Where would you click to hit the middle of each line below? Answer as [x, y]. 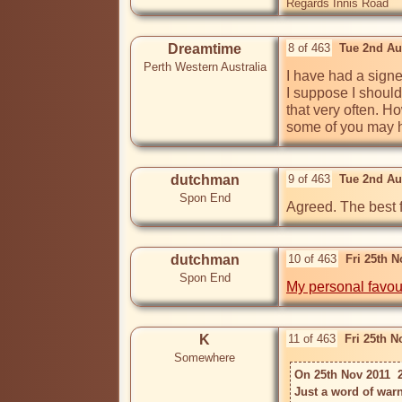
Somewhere [205, 358]
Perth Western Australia [205, 67]
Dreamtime [205, 49]
